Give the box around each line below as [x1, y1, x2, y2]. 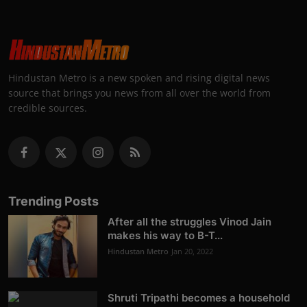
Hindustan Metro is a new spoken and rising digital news [8, 71, 270, 85]
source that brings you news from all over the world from [8, 86, 271, 100]
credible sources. [8, 101, 87, 115]
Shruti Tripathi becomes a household [108, 291, 290, 305]
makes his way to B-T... [108, 229, 223, 243]
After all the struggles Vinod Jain [108, 215, 271, 229]
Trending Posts [8, 194, 99, 209]
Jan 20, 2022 [171, 246, 213, 257]
